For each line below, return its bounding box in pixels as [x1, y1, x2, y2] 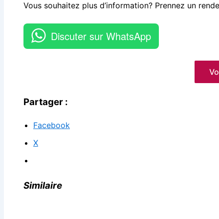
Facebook [33, 120, 70, 130]
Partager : [23, 96, 68, 108]
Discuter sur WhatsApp [51, 29, 151, 44]
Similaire [23, 179, 62, 191]
